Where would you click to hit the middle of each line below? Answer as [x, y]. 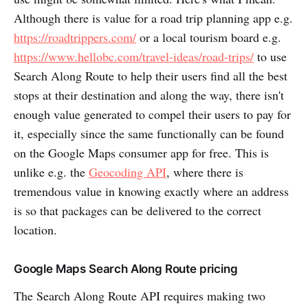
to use [270, 57]
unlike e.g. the [51, 172]
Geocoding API [128, 172]
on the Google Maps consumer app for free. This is [141, 153]
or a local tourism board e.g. [209, 37]
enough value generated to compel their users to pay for [152, 114]
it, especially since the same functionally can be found [149, 134]
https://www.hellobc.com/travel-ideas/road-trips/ [134, 57]
